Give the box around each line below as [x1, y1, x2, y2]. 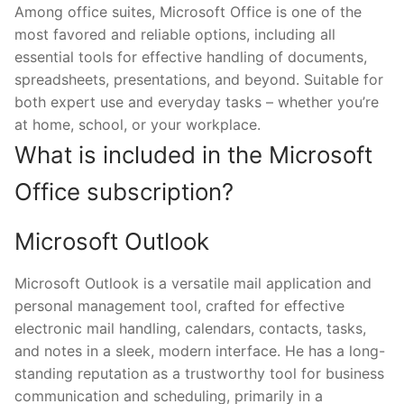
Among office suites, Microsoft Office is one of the [14, 3, 362, 22]
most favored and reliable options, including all [14, 25, 335, 44]
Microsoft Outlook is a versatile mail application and [14, 274, 372, 293]
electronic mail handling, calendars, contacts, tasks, [14, 319, 366, 338]
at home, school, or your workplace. [14, 115, 261, 134]
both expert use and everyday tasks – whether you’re [14, 93, 379, 112]
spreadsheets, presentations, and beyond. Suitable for [14, 70, 383, 89]
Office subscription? [14, 178, 234, 207]
